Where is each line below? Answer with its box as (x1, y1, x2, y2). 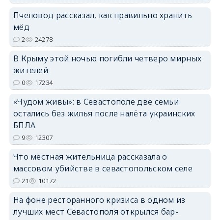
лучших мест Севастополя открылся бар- (13, 206, 179, 217)
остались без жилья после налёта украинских (13, 108, 195, 119)
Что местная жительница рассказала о (13, 151, 167, 162)
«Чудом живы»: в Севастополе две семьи (13, 96, 179, 107)
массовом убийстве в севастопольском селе (13, 163, 192, 174)
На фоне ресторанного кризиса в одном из (13, 194, 186, 205)
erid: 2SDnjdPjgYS (167, 11, 211, 19)
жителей (13, 64, 49, 76)
